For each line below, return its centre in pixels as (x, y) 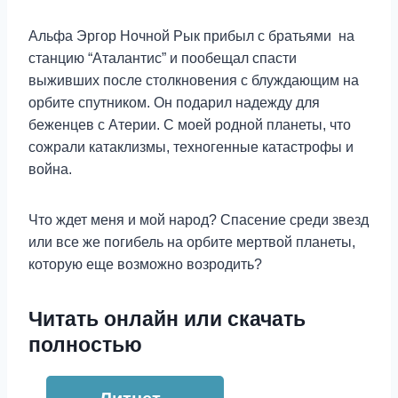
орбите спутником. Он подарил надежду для (174, 103)
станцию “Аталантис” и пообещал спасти (163, 58)
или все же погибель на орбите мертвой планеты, (192, 242)
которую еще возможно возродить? (145, 264)
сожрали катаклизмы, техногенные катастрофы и (191, 147)
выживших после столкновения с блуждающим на (194, 80)
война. (50, 169)
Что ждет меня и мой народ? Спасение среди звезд (199, 220)
